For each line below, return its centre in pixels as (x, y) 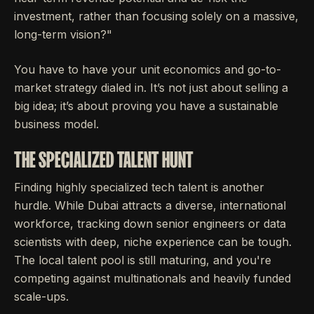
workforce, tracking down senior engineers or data (150, 224)
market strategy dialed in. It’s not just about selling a (151, 88)
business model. (56, 124)
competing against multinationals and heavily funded (152, 279)
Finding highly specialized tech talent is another (139, 187)
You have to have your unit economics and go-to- (148, 70)
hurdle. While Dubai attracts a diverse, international (150, 206)
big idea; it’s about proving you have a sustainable (146, 106)
